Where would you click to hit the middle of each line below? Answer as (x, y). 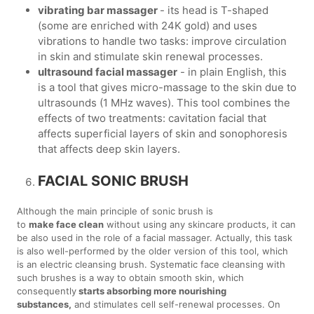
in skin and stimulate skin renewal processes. (151, 56)
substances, (45, 304)
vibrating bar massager (99, 10)
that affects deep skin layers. (109, 149)
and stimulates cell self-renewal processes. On (176, 304)
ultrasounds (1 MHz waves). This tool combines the (164, 102)
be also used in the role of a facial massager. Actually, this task (155, 237)
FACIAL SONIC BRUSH (114, 180)
